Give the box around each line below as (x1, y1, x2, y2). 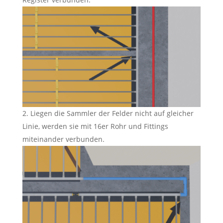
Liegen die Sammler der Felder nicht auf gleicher (30, 108, 194, 118)
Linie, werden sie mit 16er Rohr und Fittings (22, 121, 168, 131)
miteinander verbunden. (22, 134, 105, 144)
